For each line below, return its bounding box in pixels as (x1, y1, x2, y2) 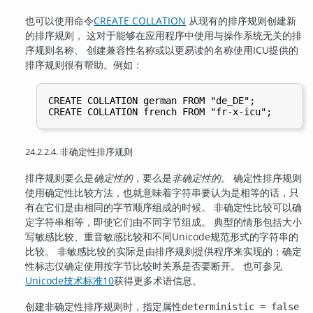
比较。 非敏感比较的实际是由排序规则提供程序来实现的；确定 (25, 244, 303, 258)
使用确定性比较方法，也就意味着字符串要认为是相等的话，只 (25, 185, 300, 199)
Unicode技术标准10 (25, 273, 115, 287)
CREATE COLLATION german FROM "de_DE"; (48, 95, 256, 107)
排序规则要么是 (25, 170, 94, 184)
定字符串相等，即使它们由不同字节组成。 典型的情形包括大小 (25, 214, 303, 228)
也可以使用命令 (25, 13, 94, 27)
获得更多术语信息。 (114, 273, 203, 287)
